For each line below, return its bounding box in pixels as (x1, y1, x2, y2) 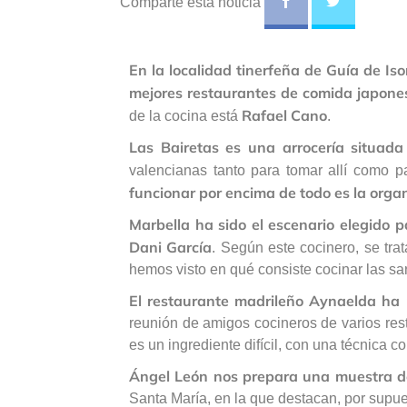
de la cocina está (129, 108, 242, 124)
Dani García (129, 238, 213, 257)
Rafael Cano (242, 106, 327, 125)
